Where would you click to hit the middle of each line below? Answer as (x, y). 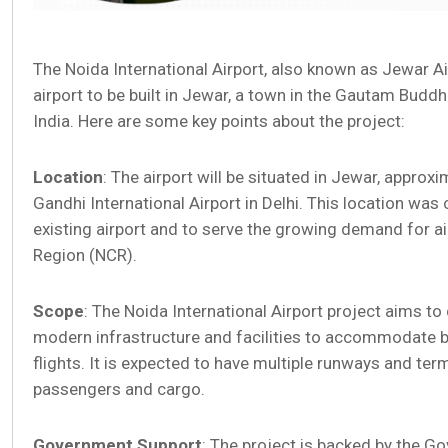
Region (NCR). (85, 255)
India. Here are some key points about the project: (219, 121)
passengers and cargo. (119, 389)
